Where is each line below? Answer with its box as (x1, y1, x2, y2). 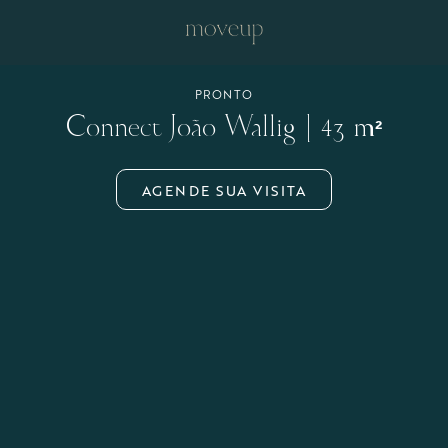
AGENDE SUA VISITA (141, 180, 307, 199)
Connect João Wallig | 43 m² (66, 114, 382, 143)
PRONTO (194, 86, 254, 102)
